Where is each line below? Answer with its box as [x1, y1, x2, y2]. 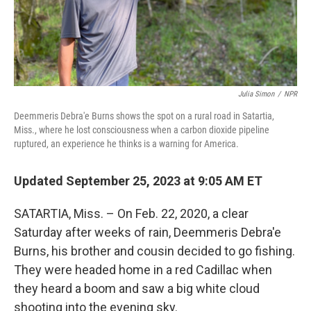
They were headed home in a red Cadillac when [14, 262, 272, 277]
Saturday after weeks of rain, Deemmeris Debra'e [14, 224, 281, 239]
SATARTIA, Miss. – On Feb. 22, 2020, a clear [14, 205, 249, 221]
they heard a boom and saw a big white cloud [14, 280, 260, 296]
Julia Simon [238, 89, 274, 99]
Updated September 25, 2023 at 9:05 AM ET [14, 173, 262, 188]
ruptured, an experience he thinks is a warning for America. [14, 137, 239, 149]
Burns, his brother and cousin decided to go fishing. [14, 243, 295, 258]
